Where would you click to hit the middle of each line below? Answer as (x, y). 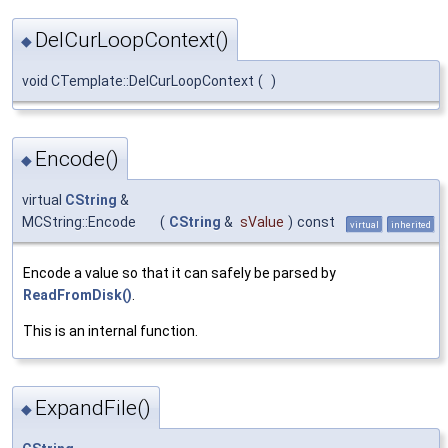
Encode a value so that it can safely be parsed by (179, 273)
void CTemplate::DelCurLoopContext (138, 80)
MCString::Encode (79, 222)
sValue (262, 222)
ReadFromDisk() (77, 295)
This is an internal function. (110, 331)
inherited (411, 224)
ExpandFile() (93, 408)
